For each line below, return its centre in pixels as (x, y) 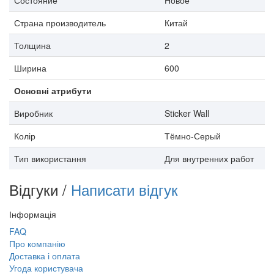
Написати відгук (124, 189)
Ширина (30, 68)
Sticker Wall (187, 113)
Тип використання (50, 158)
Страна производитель (60, 22)
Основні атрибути (53, 90)
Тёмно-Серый (193, 135)
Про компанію (37, 243)
